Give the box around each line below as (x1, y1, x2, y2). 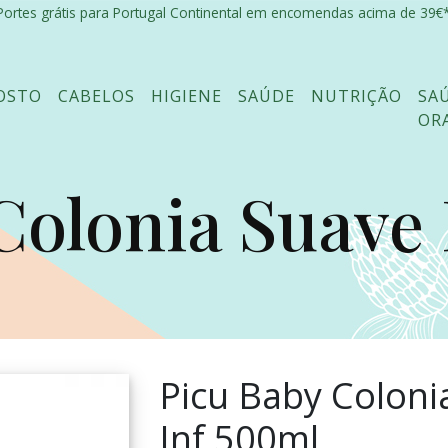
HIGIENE (151, 85, 223, 107)
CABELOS (58, 85, 136, 107)
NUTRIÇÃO (311, 85, 403, 107)
